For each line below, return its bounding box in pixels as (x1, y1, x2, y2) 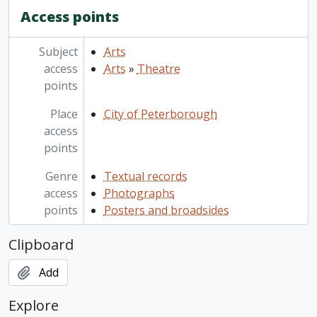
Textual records (103, 168, 188, 185)
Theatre (137, 61, 180, 77)
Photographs (103, 185, 175, 202)
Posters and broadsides (103, 202, 229, 219)
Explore (8, 296, 59, 316)
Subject (38, 44, 78, 60)
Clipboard (8, 235, 74, 255)
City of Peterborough (103, 106, 217, 122)
